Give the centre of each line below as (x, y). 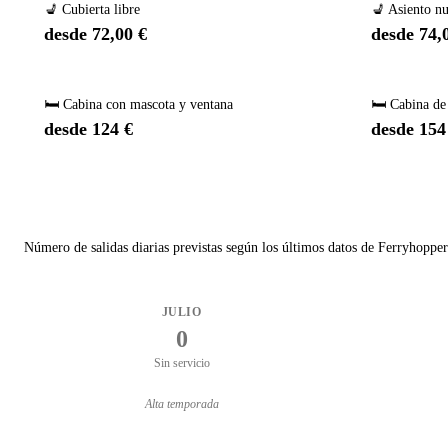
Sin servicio (181, 363)
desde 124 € (88, 129)
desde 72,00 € (95, 34)
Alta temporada (181, 403)
